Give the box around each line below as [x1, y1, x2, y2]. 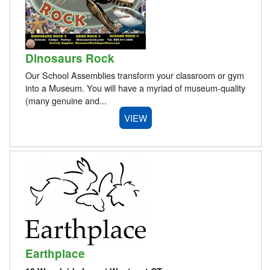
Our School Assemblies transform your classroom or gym [25, 69, 244, 82]
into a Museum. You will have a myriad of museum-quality [25, 81, 245, 95]
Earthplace [25, 245, 85, 262]
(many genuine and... [25, 94, 107, 107]
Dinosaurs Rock [25, 49, 115, 66]
